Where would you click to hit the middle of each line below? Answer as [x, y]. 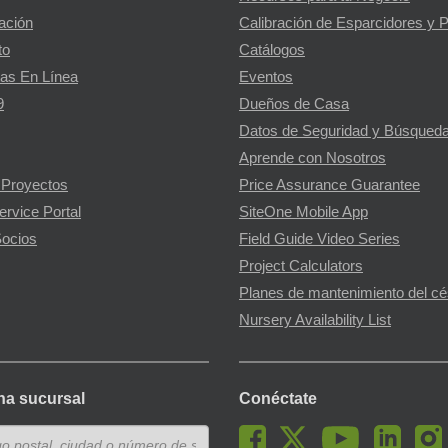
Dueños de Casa [294, 104]
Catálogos [272, 50]
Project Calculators [301, 266]
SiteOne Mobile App [303, 212]
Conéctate [278, 399]
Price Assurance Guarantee [329, 185]
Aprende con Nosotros [312, 158]
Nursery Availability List [315, 320]
